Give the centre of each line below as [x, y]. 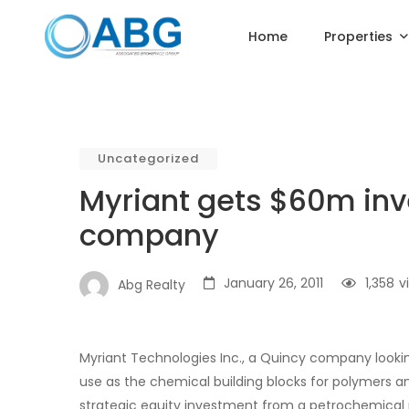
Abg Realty [152, 284]
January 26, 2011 [273, 283]
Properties [359, 37]
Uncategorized [148, 158]
